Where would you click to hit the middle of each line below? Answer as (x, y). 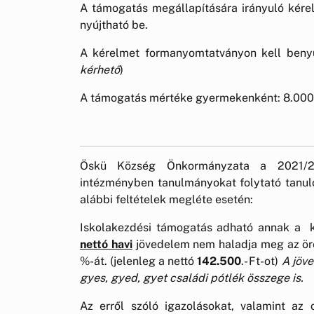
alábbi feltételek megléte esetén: (166, 199)
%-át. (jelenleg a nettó (139, 261)
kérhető (100, 69)
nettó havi (106, 244)
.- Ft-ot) (261, 261)
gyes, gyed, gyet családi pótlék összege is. (192, 278)
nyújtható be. (114, 25)
